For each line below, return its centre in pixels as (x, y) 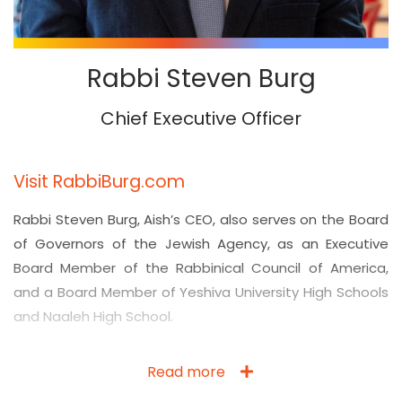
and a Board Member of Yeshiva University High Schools (201, 293)
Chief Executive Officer (201, 119)
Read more (186, 371)
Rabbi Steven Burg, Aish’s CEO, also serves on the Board (201, 220)
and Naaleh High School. (93, 317)
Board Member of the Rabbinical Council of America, (201, 268)
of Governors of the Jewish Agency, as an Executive (201, 244)
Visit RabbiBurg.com (99, 182)
